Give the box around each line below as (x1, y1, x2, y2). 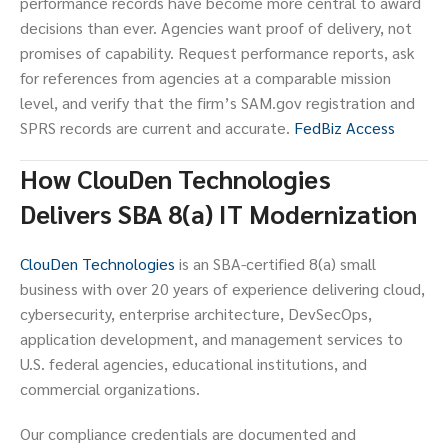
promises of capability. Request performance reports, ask (20, 42, 415, 64)
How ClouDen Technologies (20, 162, 331, 196)
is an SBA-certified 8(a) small (175, 253, 376, 275)
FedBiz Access (294, 117, 395, 139)
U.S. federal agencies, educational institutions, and (20, 353, 367, 375)
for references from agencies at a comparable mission (20, 67, 391, 89)
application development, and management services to (20, 328, 403, 350)
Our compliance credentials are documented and (20, 423, 356, 445)
